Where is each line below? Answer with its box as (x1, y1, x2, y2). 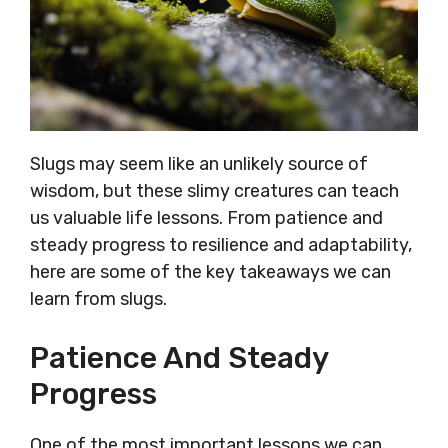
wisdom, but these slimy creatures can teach (30, 179, 399, 202)
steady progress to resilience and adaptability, (30, 233, 412, 256)
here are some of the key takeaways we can (30, 260, 391, 283)
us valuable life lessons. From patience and (30, 206, 383, 229)
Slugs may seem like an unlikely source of (30, 152, 368, 175)
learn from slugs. (30, 287, 167, 310)
